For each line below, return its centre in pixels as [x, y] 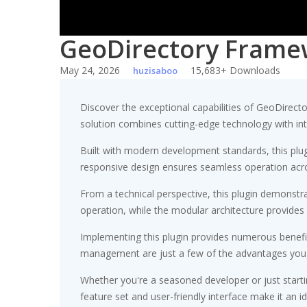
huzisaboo [155, 71]
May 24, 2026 [90, 70]
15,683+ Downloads [235, 70]
